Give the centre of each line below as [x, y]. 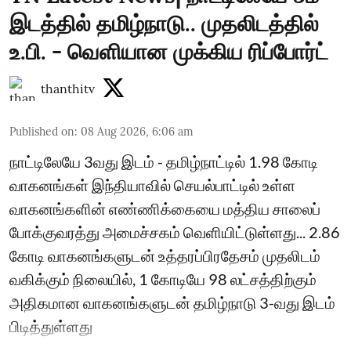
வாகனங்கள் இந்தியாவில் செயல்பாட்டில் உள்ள [152, 185]
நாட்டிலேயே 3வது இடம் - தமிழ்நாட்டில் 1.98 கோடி [164, 161]
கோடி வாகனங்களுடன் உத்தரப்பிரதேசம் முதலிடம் [165, 255]
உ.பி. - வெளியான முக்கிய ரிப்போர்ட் [169, 51]
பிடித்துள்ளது [51, 326]
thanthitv [68, 88]
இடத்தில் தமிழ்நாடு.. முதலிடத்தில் [164, 23]
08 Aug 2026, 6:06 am [137, 131]
